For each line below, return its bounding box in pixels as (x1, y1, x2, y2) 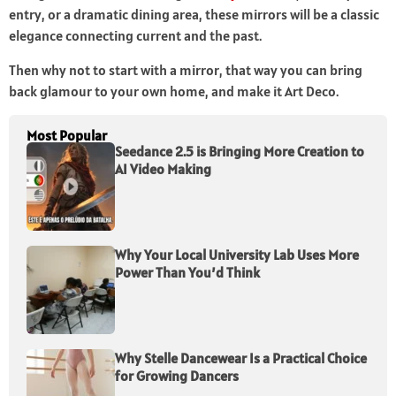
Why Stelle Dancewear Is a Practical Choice (115, 349, 367, 368)
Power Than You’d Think (115, 263, 260, 282)
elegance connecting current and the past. (9, 27, 262, 45)
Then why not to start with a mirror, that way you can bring (9, 61, 362, 80)
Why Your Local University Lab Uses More (115, 246, 359, 264)
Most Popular (27, 126, 107, 145)
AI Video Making (115, 160, 211, 179)
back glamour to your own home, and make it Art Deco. (9, 82, 339, 101)
